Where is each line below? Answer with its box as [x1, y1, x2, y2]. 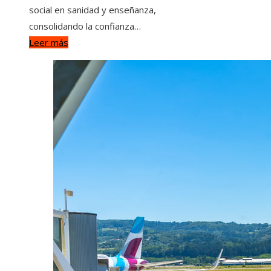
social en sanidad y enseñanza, [29, 3, 156, 16]
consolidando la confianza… [29, 19, 141, 32]
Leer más [29, 36, 68, 48]
